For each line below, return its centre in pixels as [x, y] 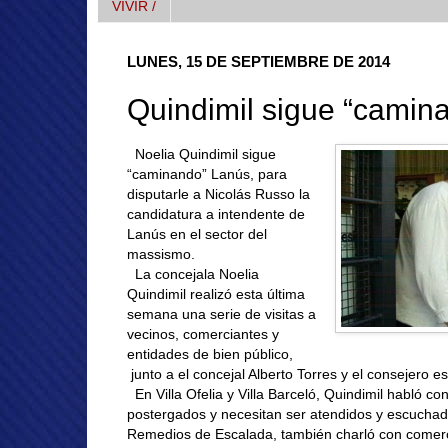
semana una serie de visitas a [221, 314]
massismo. [161, 254]
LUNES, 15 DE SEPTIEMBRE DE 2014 [258, 62]
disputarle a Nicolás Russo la [218, 194]
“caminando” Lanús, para [207, 174]
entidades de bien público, [210, 354]
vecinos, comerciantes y [203, 334]
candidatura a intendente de [216, 214]
